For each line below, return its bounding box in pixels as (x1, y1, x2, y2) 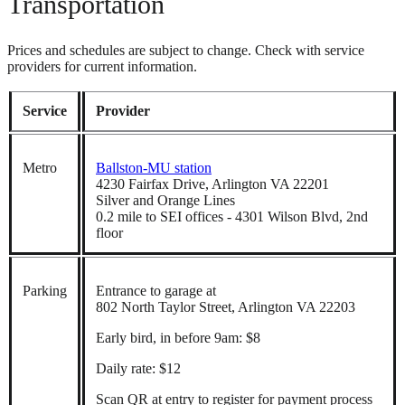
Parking (23, 282, 67, 298)
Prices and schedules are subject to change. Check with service (7, 42, 364, 58)
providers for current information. (7, 58, 197, 74)
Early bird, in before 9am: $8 (96, 329, 260, 345)
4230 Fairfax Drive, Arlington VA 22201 (96, 175, 329, 192)
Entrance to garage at (96, 282, 216, 298)
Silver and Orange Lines (96, 192, 235, 208)
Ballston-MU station (96, 159, 212, 175)
